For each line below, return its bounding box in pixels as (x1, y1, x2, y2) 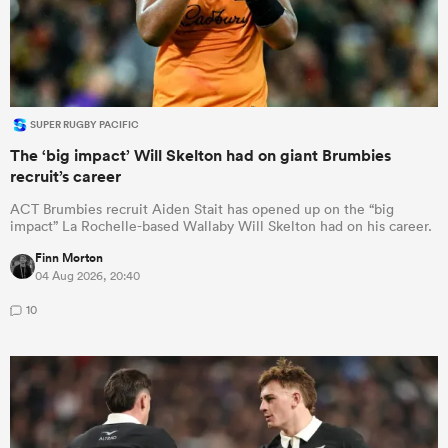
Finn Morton (35, 248, 103, 267)
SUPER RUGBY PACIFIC (30, 116, 139, 133)
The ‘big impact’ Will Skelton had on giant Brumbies (10, 144, 391, 166)
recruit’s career (10, 165, 121, 187)
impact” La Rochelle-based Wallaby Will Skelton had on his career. (10, 216, 432, 235)
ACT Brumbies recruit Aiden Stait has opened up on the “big (10, 199, 394, 218)
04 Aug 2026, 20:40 (35, 266, 140, 284)
